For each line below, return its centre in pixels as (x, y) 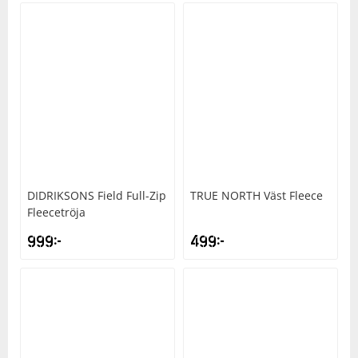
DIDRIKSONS (61, 196)
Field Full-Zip (132, 196)
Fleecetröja (56, 213)
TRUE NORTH (225, 196)
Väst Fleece (293, 196)
